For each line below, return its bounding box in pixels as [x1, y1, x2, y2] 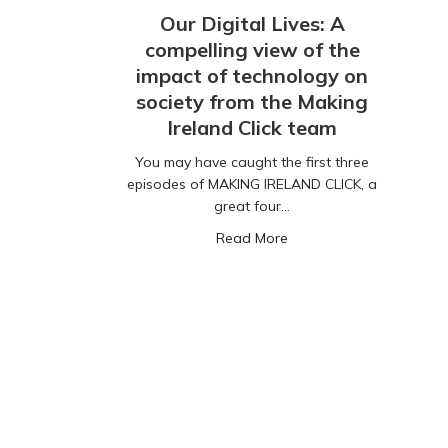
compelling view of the [144, 37, 360, 63]
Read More [216, 229, 288, 248]
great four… [214, 197, 290, 216]
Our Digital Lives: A [159, 11, 345, 37]
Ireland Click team [167, 115, 337, 141]
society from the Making [136, 89, 368, 115]
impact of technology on [136, 63, 368, 89]
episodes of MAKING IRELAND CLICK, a [127, 175, 377, 194]
